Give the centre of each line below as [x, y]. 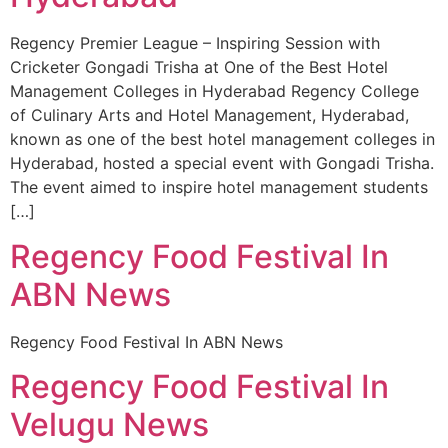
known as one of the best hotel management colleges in [222, 139]
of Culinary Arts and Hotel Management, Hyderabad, [209, 115]
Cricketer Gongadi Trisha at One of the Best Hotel [199, 67]
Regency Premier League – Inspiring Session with [195, 43]
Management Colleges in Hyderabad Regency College [214, 91]
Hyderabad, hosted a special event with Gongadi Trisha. [222, 163]
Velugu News [109, 425]
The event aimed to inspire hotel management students [219, 187]
